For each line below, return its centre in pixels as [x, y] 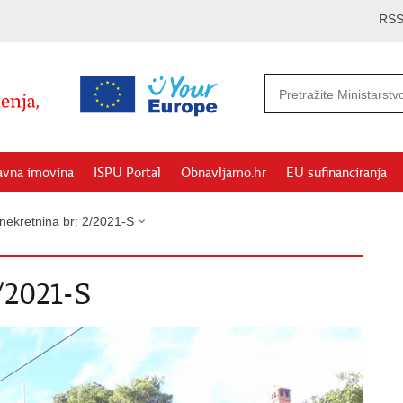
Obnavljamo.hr [224, 173]
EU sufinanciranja [336, 173]
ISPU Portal [127, 173]
